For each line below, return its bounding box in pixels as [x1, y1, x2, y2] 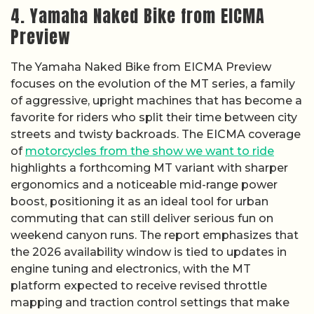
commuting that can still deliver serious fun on [11, 212, 273, 226]
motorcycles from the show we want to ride [25, 144, 274, 158]
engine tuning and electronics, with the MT [11, 262, 251, 276]
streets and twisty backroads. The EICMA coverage [11, 128, 301, 142]
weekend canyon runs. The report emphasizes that [11, 228, 299, 243]
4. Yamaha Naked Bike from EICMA [11, 4, 265, 29]
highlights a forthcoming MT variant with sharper [11, 161, 288, 175]
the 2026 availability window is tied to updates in [11, 245, 287, 259]
